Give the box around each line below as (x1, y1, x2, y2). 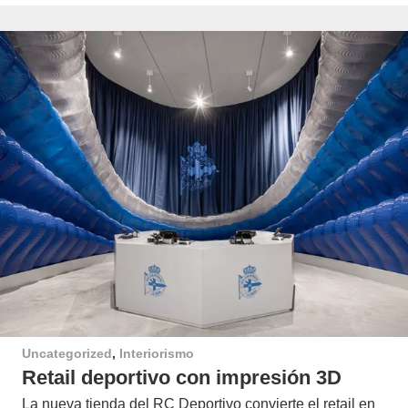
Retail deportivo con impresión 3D (22, 366, 342, 390)
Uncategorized (22, 345, 112, 361)
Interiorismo (119, 345, 194, 361)
